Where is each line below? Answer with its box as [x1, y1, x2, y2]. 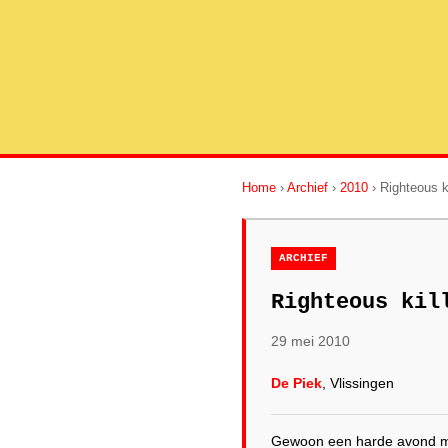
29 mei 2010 [271, 333, 350, 349]
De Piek [271, 375, 322, 391]
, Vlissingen [322, 375, 394, 391]
